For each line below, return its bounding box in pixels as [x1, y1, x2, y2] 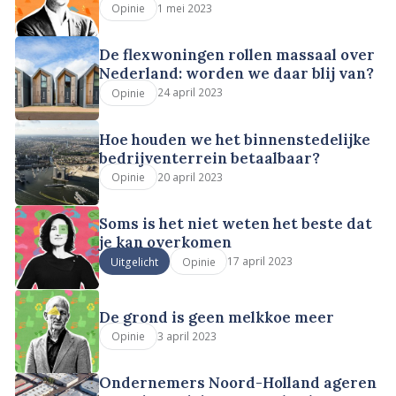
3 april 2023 [156, 329, 217, 344]
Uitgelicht [110, 254, 159, 269]
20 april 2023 [156, 169, 223, 184]
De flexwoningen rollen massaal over [99, 45, 376, 65]
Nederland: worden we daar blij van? [99, 64, 375, 84]
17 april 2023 [227, 254, 293, 269]
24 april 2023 [156, 85, 223, 100]
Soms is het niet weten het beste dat [99, 214, 373, 234]
